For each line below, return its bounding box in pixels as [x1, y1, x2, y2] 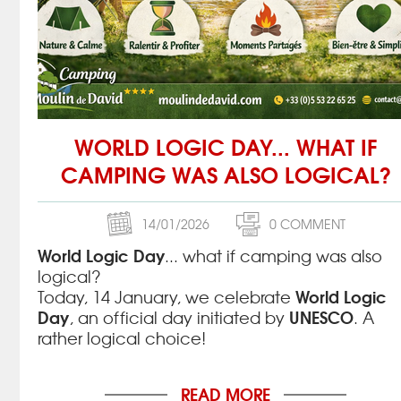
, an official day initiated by [69, 305, 289, 329]
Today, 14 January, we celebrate [38, 285, 295, 309]
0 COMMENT [269, 215, 346, 233]
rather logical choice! [38, 326, 206, 350]
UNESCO [289, 304, 354, 329]
